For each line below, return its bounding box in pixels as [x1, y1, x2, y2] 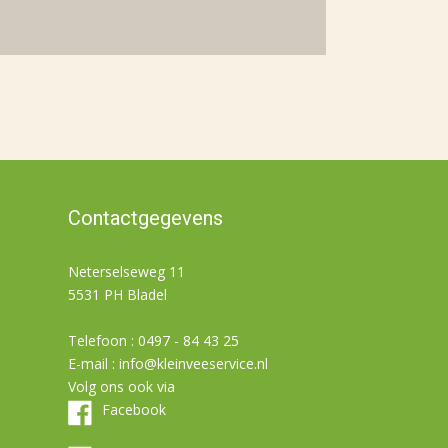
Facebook [102, 400, 167, 419]
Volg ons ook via [68, 377, 176, 396]
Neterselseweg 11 [68, 262, 186, 281]
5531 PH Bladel [68, 285, 168, 304]
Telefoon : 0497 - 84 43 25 [68, 331, 240, 350]
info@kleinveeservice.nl [119, 354, 269, 373]
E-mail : [68, 354, 120, 373]
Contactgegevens [68, 206, 224, 230]
